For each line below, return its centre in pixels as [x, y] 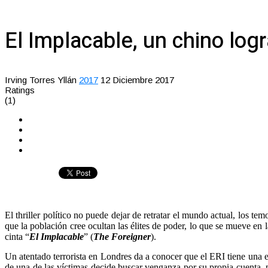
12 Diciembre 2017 [137, 80]
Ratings [20, 90]
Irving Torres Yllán [41, 80]
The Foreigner [122, 236]
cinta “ [17, 236]
